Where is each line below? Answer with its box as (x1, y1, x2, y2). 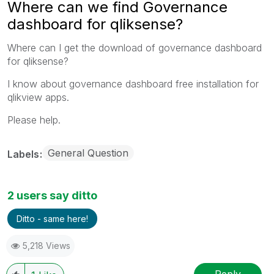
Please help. (7, 113, 61, 126)
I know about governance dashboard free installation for (7, 77, 259, 90)
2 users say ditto (7, 188, 97, 202)
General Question (48, 146, 128, 159)
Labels (7, 147, 42, 160)
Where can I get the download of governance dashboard (7, 41, 262, 54)
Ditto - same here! (17, 213, 88, 224)
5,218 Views (23, 240, 70, 251)
